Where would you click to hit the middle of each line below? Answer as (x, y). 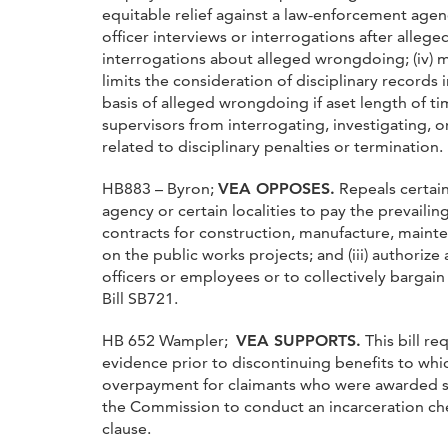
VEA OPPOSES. (276, 188)
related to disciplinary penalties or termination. (272, 146)
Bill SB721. (140, 298)
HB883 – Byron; (160, 188)
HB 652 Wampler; (169, 340)
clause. (126, 428)
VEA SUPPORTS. (298, 340)
